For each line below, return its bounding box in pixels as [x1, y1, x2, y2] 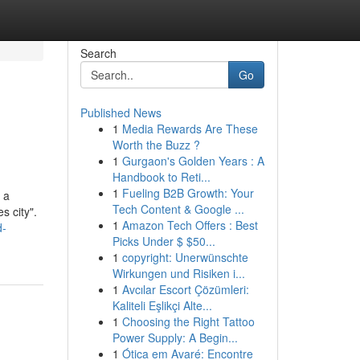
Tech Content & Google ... [112, 201, 244, 217]
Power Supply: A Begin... [112, 329, 238, 346]
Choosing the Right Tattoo [121, 313, 255, 329]
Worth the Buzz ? [112, 137, 200, 153]
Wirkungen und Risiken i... [112, 265, 245, 281]
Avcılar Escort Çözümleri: [121, 281, 249, 297]
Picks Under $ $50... [112, 233, 215, 249]
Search [80, 45, 117, 61]
